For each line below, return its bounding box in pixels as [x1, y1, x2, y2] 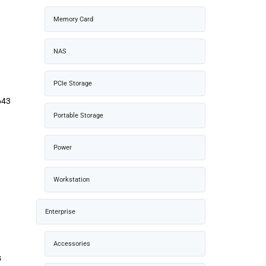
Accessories [53, 239, 90, 248]
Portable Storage [53, 111, 103, 119]
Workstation [53, 175, 90, 183]
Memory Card [53, 15, 93, 23]
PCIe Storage [53, 79, 92, 87]
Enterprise [45, 207, 75, 216]
